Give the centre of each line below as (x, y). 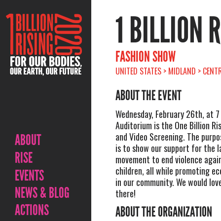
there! (125, 193)
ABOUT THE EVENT (148, 96)
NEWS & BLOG (42, 193)
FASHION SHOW (145, 57)
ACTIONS (32, 210)
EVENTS (29, 176)
